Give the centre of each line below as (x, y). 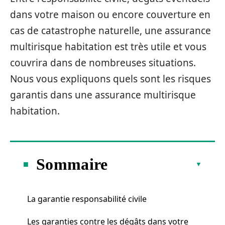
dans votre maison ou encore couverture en (110, 15)
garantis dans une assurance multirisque (103, 95)
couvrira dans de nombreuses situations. (103, 63)
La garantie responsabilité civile (87, 199)
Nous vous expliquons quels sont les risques (110, 79)
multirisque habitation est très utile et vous (108, 47)
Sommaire (72, 164)
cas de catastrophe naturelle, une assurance (110, 31)
